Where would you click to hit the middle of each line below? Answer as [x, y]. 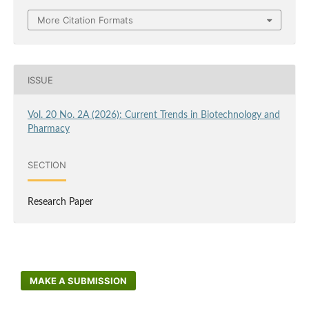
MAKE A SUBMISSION [79, 281]
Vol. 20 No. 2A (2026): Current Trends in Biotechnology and [153, 116]
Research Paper [60, 202]
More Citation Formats [85, 20]
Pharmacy [48, 129]
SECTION [47, 165]
